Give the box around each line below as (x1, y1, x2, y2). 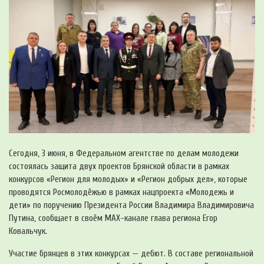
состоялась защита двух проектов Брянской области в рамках (9, 161, 229, 171)
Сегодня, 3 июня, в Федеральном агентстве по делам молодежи (9, 148, 239, 159)
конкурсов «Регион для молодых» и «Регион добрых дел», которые (9, 174, 247, 184)
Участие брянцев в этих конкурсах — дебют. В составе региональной (9, 248, 253, 259)
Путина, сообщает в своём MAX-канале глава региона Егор (9, 213, 217, 223)
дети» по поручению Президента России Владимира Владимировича (9, 200, 254, 210)
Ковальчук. (9, 226, 47, 236)
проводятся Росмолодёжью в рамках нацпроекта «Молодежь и (9, 187, 234, 197)
